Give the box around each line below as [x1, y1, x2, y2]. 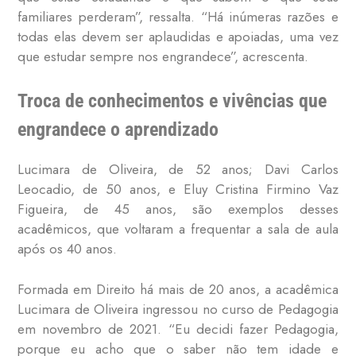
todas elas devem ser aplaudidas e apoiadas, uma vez [17, 26, 339, 46]
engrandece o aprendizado [17, 118, 219, 141]
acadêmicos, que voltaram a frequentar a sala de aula [17, 219, 339, 239]
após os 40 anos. [17, 239, 118, 259]
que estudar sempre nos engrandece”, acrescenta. [17, 46, 313, 66]
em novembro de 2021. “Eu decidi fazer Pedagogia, [17, 319, 339, 339]
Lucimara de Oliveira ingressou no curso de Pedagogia [17, 299, 339, 319]
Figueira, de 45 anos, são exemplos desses [17, 199, 339, 219]
